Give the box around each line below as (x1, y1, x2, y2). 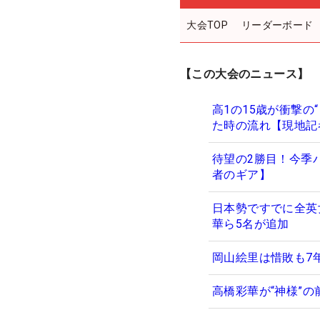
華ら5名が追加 (212, 216, 289, 231)
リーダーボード (241, 19, 314, 31)
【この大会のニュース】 (180, 66, 309, 81)
